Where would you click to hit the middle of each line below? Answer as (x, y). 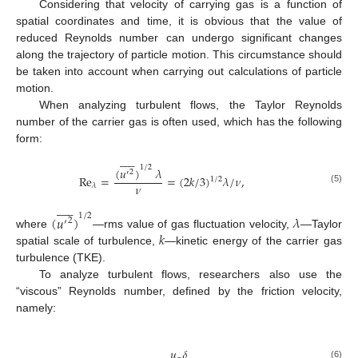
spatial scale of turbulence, (88, 241)
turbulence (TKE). (61, 258)
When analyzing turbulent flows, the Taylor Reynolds (190, 104)
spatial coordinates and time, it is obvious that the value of (179, 20)
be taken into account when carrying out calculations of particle (179, 71)
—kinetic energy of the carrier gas (254, 241)
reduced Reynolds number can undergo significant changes (179, 37)
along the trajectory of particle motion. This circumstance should (179, 54)
